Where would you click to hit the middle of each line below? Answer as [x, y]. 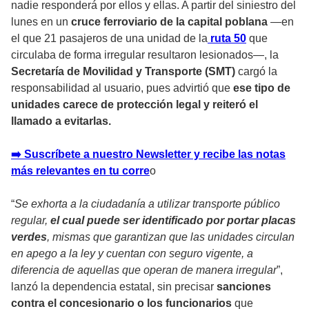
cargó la [256, 71]
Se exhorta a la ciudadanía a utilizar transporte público [147, 203]
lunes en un [41, 21]
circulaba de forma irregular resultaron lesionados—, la [145, 54]
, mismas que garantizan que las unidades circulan [171, 237]
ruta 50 [228, 38]
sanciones [244, 286]
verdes [29, 237]
